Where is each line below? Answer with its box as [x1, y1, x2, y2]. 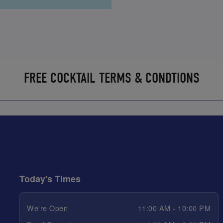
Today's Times [19, 172, 81, 185]
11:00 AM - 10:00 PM [137, 203, 211, 214]
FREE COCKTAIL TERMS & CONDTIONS [23, 69, 200, 86]
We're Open [27, 203, 68, 214]
